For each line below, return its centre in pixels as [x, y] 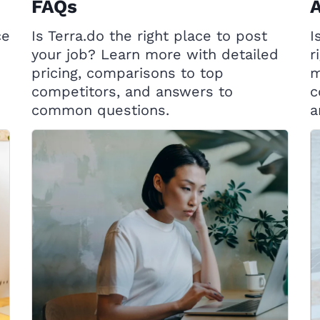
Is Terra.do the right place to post [149, 36]
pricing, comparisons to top [127, 73]
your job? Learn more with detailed [155, 54]
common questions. [100, 110]
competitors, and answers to [132, 91]
